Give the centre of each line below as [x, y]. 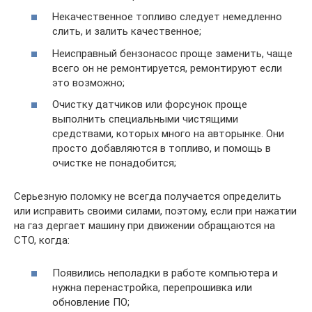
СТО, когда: [42, 241]
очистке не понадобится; [114, 163]
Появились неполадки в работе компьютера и [165, 273]
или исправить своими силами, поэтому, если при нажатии [155, 211]
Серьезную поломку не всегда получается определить [148, 197]
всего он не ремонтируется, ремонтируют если [167, 68]
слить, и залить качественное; [127, 32]
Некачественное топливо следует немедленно [167, 17]
